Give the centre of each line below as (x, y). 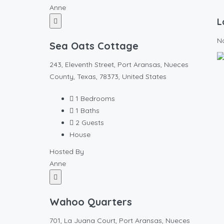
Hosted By (67, 151)
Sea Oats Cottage (94, 46)
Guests (93, 122)
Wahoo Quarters (91, 202)
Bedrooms (98, 98)
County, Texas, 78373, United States (108, 76)
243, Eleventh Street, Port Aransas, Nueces (119, 64)
